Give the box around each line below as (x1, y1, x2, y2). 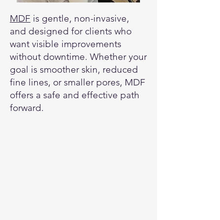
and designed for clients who (10, 26, 132, 37)
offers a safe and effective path (10, 89, 139, 101)
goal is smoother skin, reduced (10, 64, 138, 75)
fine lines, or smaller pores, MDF (10, 77, 145, 88)
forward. (10, 102, 44, 113)
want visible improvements (10, 38, 121, 50)
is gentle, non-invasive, (30, 13, 129, 24)
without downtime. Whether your (10, 51, 147, 62)
